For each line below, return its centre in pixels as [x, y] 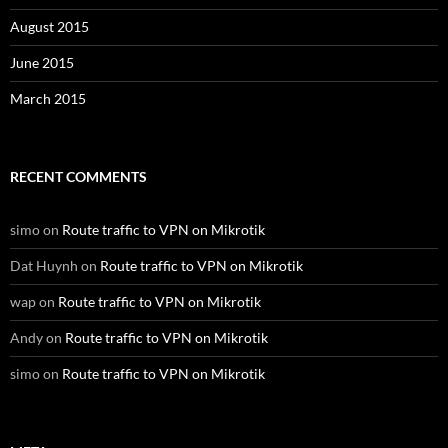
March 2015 [48, 98]
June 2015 [42, 62]
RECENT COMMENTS [78, 176]
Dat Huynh [44, 265]
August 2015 [49, 26]
